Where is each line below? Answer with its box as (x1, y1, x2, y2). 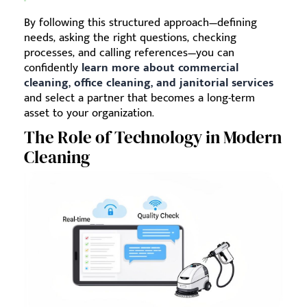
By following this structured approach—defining (24, 12, 257, 32)
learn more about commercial (82, 58, 238, 77)
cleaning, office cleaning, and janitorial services (24, 73, 273, 93)
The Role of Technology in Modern (24, 125, 282, 149)
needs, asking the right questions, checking (24, 27, 236, 47)
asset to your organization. (24, 103, 154, 123)
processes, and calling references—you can (24, 42, 234, 62)
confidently (24, 58, 82, 77)
